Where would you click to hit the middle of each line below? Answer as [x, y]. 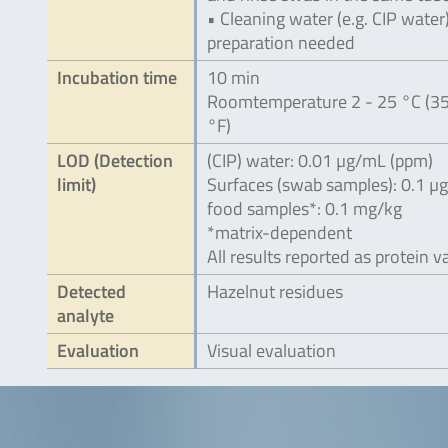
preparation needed [281, 42]
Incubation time [117, 77]
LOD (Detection [115, 160]
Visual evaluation [271, 350]
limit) [76, 184]
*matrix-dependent [279, 232]
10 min [233, 77]
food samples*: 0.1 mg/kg [304, 208]
